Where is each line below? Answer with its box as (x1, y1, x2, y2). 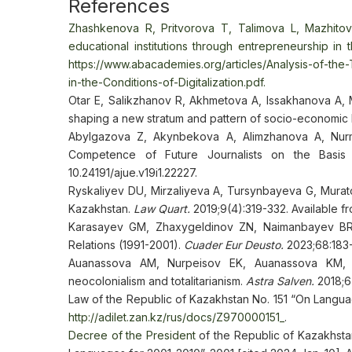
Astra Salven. (246, 274, 314, 288)
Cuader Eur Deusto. (184, 238, 284, 251)
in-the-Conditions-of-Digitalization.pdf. (68, 75, 266, 89)
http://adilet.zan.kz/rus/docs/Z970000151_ (68, 310, 284, 324)
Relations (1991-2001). (68, 238, 184, 251)
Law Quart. (134, 202, 190, 215)
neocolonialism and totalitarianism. (68, 274, 246, 288)
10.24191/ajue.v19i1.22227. (68, 166, 197, 179)
